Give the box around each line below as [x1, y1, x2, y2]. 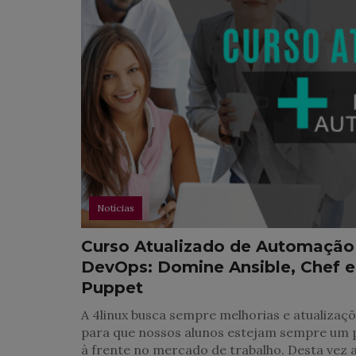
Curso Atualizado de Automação [81, 237, 354, 256]
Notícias [97, 202, 134, 214]
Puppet [81, 278, 143, 297]
